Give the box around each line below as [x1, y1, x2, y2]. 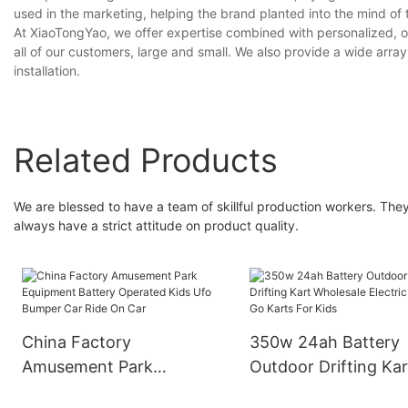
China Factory [22, 331, 132, 352]
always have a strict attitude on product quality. [14, 217, 299, 233]
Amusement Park [22, 356, 154, 376]
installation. [14, 63, 80, 79]
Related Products [14, 139, 278, 180]
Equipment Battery [22, 381, 168, 401]
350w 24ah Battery [250, 331, 401, 352]
